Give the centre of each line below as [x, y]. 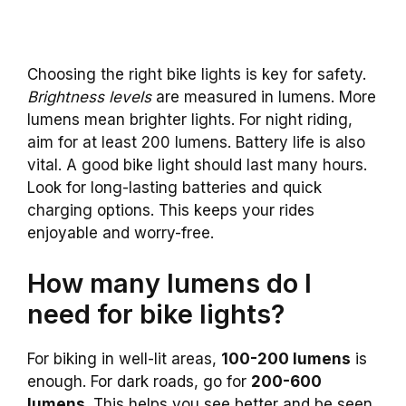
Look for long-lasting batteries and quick [174, 188]
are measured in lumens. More [264, 97]
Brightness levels [89, 97]
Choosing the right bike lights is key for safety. [197, 75]
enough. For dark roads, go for [139, 381]
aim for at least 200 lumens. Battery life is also [196, 143]
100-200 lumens [286, 358]
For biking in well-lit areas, [124, 358]
